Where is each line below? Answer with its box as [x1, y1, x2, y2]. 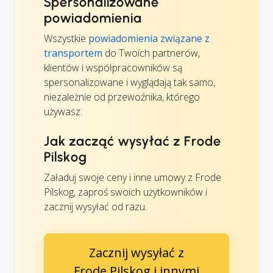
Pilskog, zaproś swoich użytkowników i [44, 185, 207, 199]
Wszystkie [44, 31, 88, 45]
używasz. [44, 104, 82, 118]
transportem [44, 46, 102, 60]
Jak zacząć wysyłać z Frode [44, 132, 221, 149]
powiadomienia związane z [88, 31, 210, 45]
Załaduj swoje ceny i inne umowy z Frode [44, 170, 221, 184]
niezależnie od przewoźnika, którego [44, 90, 200, 104]
